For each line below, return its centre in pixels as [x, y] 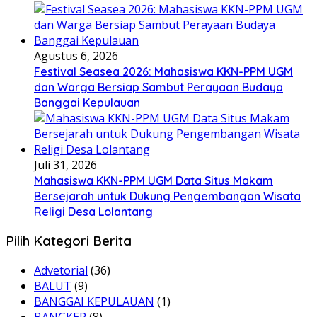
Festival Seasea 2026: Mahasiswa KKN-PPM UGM [163, 71]
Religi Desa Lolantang [93, 211]
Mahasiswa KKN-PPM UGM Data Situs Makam [154, 180]
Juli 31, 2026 [65, 165]
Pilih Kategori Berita [69, 241]
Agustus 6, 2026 [76, 56]
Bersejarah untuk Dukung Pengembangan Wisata [167, 196]
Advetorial [61, 271]
